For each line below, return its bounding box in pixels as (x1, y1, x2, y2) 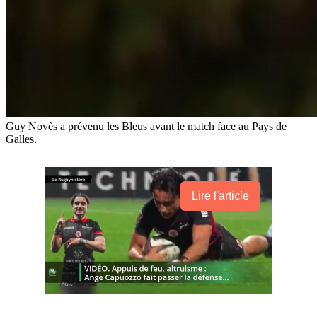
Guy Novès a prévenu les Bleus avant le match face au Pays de (6, 120, 287, 132)
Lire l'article (192, 189, 249, 202)
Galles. (6, 132, 37, 145)
